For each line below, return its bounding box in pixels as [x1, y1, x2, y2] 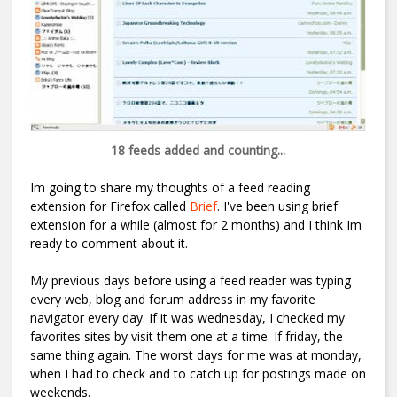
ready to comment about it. [30, 235, 189, 253]
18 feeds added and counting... [111, 142, 286, 160]
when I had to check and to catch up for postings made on [30, 365, 367, 383]
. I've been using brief [217, 198, 339, 215]
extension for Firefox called [30, 198, 191, 215]
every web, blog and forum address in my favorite [30, 291, 316, 308]
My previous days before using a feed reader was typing [30, 272, 352, 290]
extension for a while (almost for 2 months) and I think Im [30, 216, 362, 234]
